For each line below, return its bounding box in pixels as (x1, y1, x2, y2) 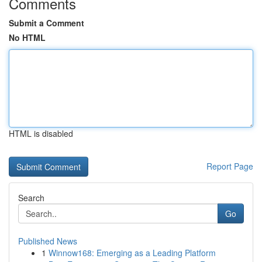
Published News (18, 235, 77, 247)
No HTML (9, 32, 46, 43)
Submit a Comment (9, 17, 84, 29)
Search (18, 192, 44, 204)
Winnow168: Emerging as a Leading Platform (49, 247, 216, 258)
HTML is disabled (9, 127, 73, 139)
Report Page (206, 160, 253, 172)
